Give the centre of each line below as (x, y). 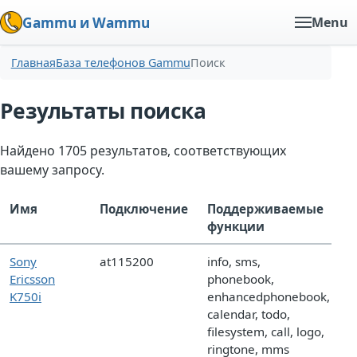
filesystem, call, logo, (266, 332)
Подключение (144, 209)
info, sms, (234, 262)
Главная (33, 63)
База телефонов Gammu (123, 63)
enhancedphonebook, (269, 297)
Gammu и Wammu (86, 22)
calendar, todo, (249, 314)
